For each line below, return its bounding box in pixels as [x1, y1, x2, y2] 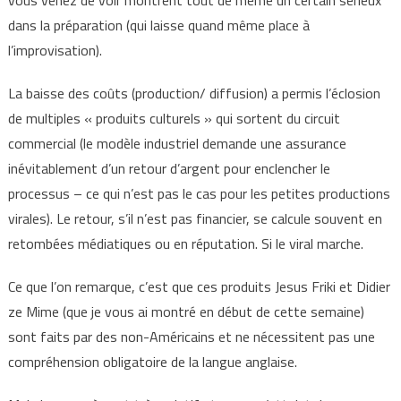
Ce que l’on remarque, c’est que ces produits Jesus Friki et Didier [7, 276, 390, 297]
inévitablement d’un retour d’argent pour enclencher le [7, 158, 330, 179]
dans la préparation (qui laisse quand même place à [7, 14, 310, 36]
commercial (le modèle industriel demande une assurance [7, 132, 346, 154]
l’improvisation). [7, 39, 102, 61]
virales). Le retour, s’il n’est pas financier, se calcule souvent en [7, 208, 382, 229]
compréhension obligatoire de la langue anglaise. [7, 351, 297, 372]
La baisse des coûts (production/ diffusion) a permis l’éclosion [7, 82, 380, 104]
